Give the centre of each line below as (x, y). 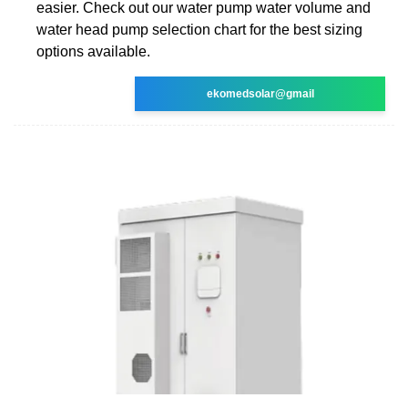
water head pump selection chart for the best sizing (199, 29)
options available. (93, 51)
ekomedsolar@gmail (260, 93)
